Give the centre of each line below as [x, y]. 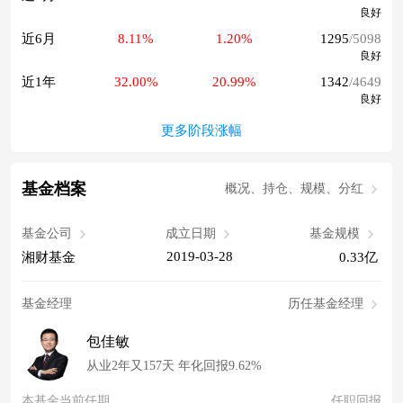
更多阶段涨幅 [201, 131]
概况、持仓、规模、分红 [294, 189]
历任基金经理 [326, 304]
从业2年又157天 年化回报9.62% [174, 366]
